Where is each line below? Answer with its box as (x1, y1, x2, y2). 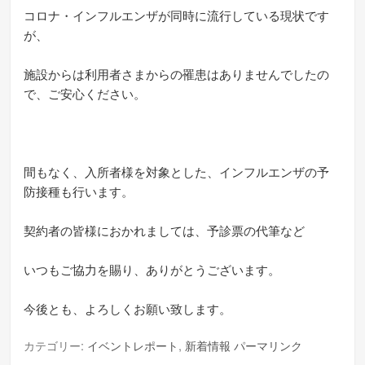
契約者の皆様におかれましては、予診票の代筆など (24, 222, 306, 240)
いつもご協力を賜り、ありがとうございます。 (24, 262, 281, 279)
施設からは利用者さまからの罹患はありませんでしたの (24, 66, 330, 83)
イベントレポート (87, 336, 179, 354)
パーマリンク (234, 336, 303, 354)
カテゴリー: (24, 336, 88, 354)
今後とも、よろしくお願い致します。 (24, 301, 232, 318)
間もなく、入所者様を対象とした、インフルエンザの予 (24, 164, 330, 181)
